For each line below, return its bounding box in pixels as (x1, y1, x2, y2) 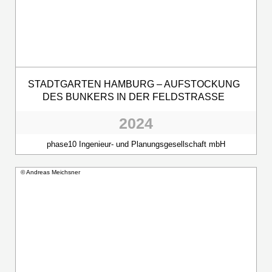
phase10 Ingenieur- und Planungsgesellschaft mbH (47, 139, 225, 149)
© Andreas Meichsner (21, 168, 80, 175)
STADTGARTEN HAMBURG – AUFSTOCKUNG (27, 78, 240, 89)
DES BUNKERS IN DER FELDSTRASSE (42, 91, 218, 102)
